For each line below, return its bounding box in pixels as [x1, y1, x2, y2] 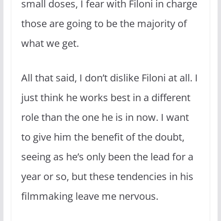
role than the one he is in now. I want [21, 110, 189, 124]
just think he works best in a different [21, 90, 190, 104]
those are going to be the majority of [21, 16, 187, 30]
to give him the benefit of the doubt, [21, 130, 184, 144]
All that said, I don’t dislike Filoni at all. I [21, 71, 198, 84]
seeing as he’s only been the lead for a [21, 149, 193, 163]
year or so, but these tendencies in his [21, 169, 193, 183]
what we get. [21, 36, 81, 50]
